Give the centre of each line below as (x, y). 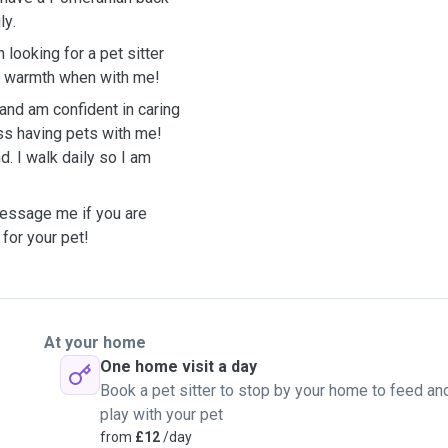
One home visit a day (178, 366)
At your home (95, 342)
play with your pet (161, 414)
